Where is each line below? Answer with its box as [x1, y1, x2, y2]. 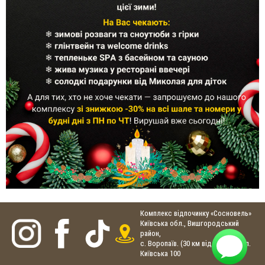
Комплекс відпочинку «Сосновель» [140, 208, 251, 219]
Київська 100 [140, 248, 180, 259]
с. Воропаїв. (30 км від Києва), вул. [140, 238, 251, 249]
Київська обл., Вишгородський [140, 218, 239, 229]
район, [140, 228, 161, 239]
